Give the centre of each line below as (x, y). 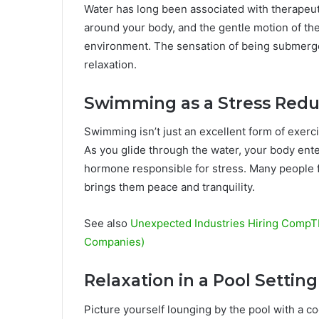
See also (107, 224)
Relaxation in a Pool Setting (201, 281)
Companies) (114, 242)
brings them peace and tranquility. (169, 187)
